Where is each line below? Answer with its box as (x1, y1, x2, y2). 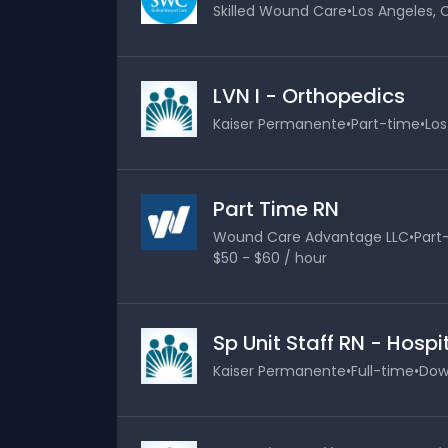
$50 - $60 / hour (213, 248, 327, 268)
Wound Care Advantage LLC (213, 227, 409, 247)
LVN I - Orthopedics (213, 82, 405, 110)
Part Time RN (213, 195, 339, 223)
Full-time (351, 361, 414, 381)
